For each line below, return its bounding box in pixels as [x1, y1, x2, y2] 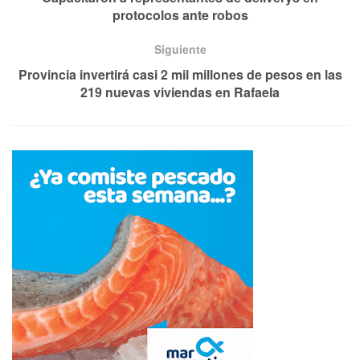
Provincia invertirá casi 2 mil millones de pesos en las [18, 64, 342, 84]
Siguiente [153, 40, 207, 57]
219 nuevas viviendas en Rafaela [80, 82, 280, 101]
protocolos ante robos [112, 5, 248, 24]
